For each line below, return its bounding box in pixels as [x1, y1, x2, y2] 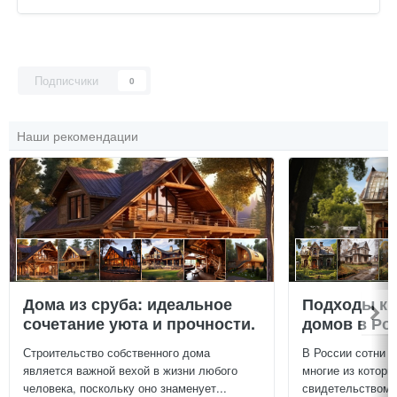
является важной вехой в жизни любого [23, 362, 237, 379]
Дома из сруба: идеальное [23, 292, 232, 316]
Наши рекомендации [17, 127, 138, 145]
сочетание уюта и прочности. [23, 312, 255, 336]
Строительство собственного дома [23, 344, 210, 362]
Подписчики [35, 72, 98, 90]
